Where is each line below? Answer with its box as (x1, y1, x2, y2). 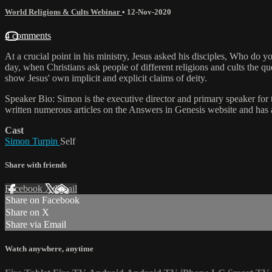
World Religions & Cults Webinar (5, 7, 122, 16)
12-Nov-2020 (127, 7, 171, 16)
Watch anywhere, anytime (5, 244, 93, 254)
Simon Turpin (5, 135, 60, 146)
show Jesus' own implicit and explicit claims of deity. (5, 72, 207, 83)
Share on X (5, 207, 49, 218)
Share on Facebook (5, 195, 80, 206)
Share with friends (5, 160, 67, 170)
